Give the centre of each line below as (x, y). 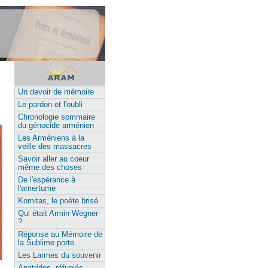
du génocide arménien (56, 126)
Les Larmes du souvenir (60, 255)
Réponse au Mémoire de (60, 234)
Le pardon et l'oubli (50, 105)
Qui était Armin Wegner (58, 214)
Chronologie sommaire (57, 117)
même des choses (50, 167)
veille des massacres (55, 147)
